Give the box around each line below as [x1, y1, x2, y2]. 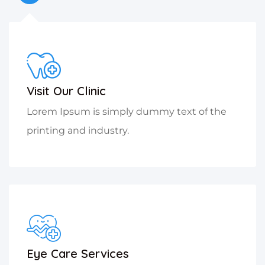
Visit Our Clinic [27, 83, 106, 99]
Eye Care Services [27, 246, 129, 261]
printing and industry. [27, 125, 129, 137]
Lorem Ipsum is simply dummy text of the [27, 106, 227, 118]
